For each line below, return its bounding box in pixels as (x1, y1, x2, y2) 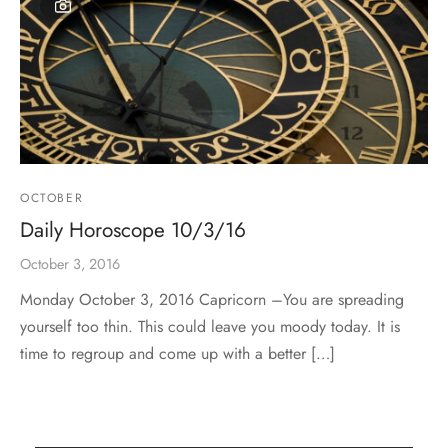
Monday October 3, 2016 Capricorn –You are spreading (20, 287, 404, 311)
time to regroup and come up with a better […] (20, 341, 335, 365)
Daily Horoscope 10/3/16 (20, 214, 246, 245)
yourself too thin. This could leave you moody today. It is (20, 314, 400, 338)
